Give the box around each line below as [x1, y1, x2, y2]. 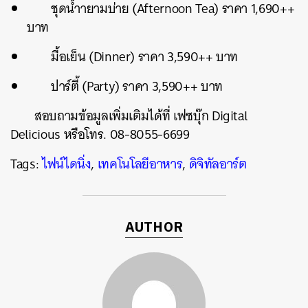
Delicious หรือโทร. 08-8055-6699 [10, 122, 190, 146]
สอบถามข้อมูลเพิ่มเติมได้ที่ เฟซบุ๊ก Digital [34, 104, 247, 127]
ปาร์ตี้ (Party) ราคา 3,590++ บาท [51, 74, 226, 98]
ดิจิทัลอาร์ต [188, 152, 247, 175]
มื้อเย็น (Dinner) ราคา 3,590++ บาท [51, 45, 239, 68]
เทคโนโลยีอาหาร [97, 152, 183, 175]
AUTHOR [124, 216, 184, 239]
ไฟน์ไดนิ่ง [41, 152, 91, 175]
